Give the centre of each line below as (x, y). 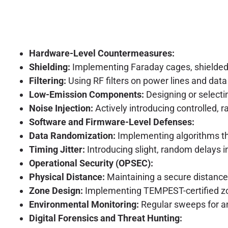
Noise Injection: (61, 108)
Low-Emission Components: (87, 94)
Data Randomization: (72, 135)
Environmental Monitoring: (84, 204)
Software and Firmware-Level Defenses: (112, 122)
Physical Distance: (67, 177)
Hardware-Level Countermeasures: (102, 53)
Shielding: (50, 67)
